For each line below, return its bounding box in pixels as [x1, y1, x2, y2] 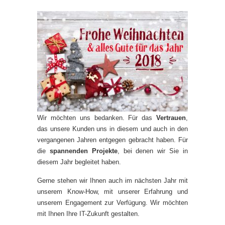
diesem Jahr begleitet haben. [37, 158, 121, 166]
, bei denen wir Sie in [117, 147, 188, 155]
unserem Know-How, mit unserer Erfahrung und [37, 188, 188, 195]
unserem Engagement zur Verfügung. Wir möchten [37, 199, 188, 206]
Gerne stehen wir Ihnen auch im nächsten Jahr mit [37, 177, 188, 184]
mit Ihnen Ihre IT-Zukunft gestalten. [37, 210, 140, 217]
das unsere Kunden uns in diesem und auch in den [37, 125, 188, 133]
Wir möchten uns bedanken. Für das [37, 114, 156, 122]
